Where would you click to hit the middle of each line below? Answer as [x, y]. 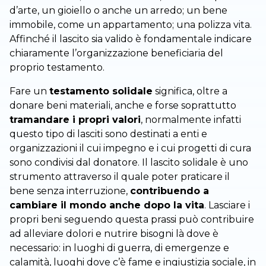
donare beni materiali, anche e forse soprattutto [123, 105]
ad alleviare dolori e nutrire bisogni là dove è [114, 233]
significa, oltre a [190, 91]
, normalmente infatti [191, 119]
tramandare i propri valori [75, 119]
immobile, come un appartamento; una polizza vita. [131, 24]
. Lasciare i [227, 205]
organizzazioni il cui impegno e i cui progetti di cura [130, 148]
